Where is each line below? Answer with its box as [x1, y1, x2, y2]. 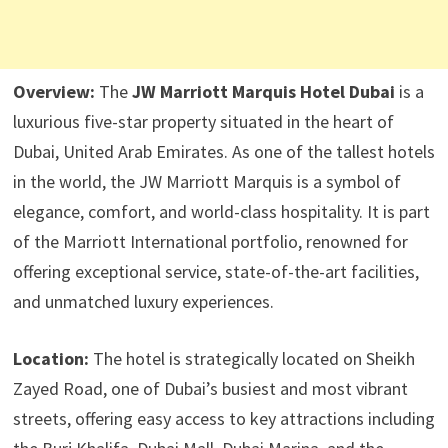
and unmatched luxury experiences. [12, 290, 274, 313]
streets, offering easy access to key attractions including [12, 407, 435, 430]
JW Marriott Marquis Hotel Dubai [131, 80, 395, 103]
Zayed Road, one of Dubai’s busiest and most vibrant [12, 377, 408, 400]
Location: [12, 347, 89, 370]
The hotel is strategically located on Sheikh [88, 347, 415, 370]
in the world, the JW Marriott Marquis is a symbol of [12, 170, 401, 193]
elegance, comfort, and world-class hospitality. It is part [12, 200, 430, 223]
